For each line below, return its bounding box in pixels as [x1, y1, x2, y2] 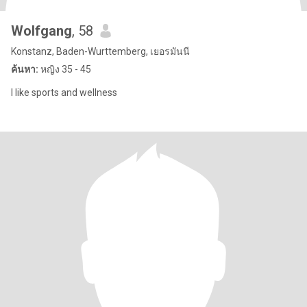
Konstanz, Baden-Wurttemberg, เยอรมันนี [11, 46, 190, 57]
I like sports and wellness [11, 87, 117, 98]
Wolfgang [11, 23, 72, 39]
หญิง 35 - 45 [38, 64, 91, 75]
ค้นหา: [11, 64, 38, 75]
